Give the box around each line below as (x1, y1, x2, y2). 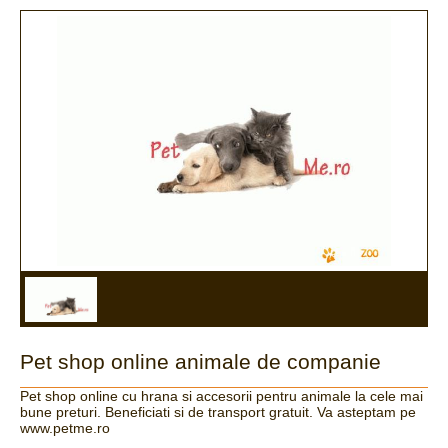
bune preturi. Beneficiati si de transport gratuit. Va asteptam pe (20, 404, 416, 421)
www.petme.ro (20, 420, 110, 437)
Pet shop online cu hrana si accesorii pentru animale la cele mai (20, 388, 423, 405)
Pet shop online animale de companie (20, 350, 381, 374)
